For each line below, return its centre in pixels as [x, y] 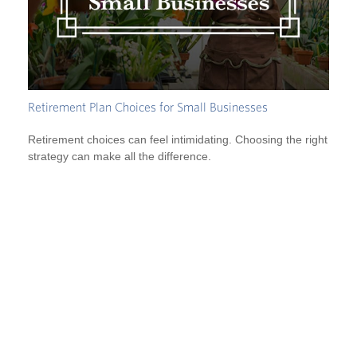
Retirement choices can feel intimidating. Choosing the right [178, 139]
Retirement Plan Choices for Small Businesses [148, 107]
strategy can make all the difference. [120, 156]
